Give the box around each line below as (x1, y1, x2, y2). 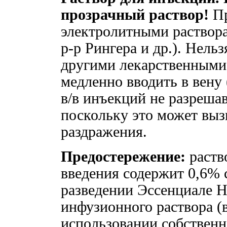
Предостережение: (61, 148, 185, 165)
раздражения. (61, 123, 147, 140)
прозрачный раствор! (61, 6, 209, 23)
